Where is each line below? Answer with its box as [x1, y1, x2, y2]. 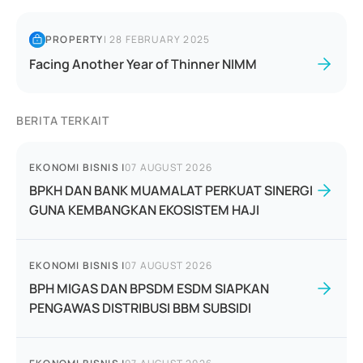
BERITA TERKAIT [16, 113, 109, 128]
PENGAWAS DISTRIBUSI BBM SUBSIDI [29, 299, 251, 317]
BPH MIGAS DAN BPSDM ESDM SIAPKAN [29, 280, 269, 297]
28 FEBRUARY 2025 [109, 32, 211, 46]
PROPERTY [45, 32, 104, 46]
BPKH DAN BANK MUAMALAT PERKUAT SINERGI [29, 181, 313, 199]
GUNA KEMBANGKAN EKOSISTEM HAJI [29, 201, 259, 219]
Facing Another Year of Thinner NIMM [29, 55, 257, 73]
